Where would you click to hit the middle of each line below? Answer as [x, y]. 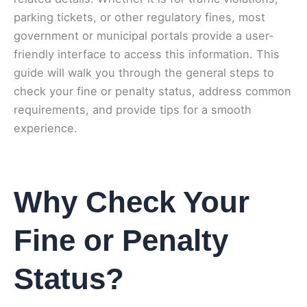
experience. [46, 128]
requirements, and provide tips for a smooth [133, 110]
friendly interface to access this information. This [147, 54]
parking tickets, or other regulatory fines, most [139, 17]
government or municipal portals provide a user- [144, 36]
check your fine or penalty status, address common [152, 91]
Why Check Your [132, 201]
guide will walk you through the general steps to [144, 73]
